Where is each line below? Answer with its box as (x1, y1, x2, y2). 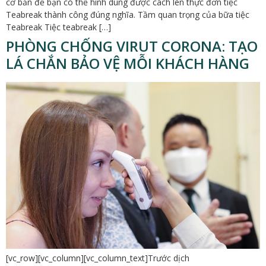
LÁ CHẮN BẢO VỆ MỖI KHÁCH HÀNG (6, 53, 249, 74)
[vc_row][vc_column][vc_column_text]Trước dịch (6, 252, 189, 264)
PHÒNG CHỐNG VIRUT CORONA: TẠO (6, 36, 258, 56)
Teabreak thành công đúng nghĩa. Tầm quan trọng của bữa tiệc (6, 9, 249, 21)
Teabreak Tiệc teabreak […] (6, 21, 111, 33)
